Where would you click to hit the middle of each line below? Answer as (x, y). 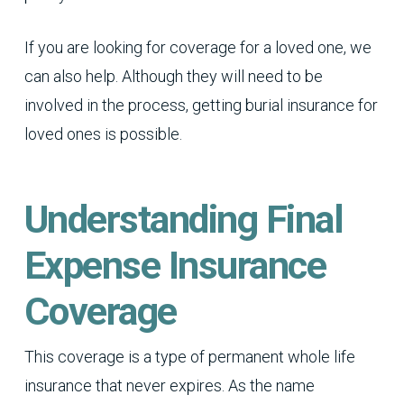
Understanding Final (184, 220)
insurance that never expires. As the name (169, 385)
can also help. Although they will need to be (173, 76)
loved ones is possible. (103, 133)
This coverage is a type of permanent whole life (189, 356)
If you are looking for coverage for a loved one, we (197, 47)
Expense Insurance (175, 266)
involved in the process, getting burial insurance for (201, 105)
